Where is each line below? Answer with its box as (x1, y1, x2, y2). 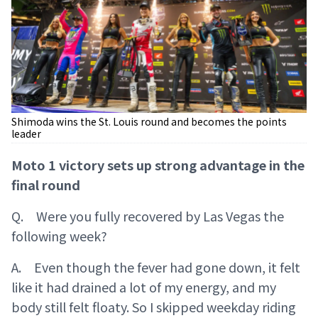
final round (11, 175, 80, 194)
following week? (11, 226, 107, 246)
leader (11, 126, 41, 141)
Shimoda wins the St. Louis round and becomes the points (11, 114, 287, 129)
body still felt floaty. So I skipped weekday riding (11, 297, 296, 317)
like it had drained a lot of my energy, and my (11, 278, 276, 297)
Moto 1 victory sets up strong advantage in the (11, 155, 305, 175)
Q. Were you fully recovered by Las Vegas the (11, 207, 284, 226)
